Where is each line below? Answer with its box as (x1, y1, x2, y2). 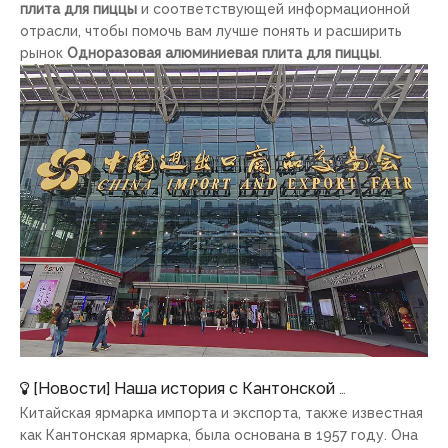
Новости (38, 378, 106, 398)
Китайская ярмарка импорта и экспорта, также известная (20, 404, 423, 421)
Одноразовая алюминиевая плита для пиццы (67, 44, 379, 61)
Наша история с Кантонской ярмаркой (114, 378, 339, 398)
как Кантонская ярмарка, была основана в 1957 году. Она (20, 426, 418, 443)
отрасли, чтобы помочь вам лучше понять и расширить (20, 22, 402, 39)
